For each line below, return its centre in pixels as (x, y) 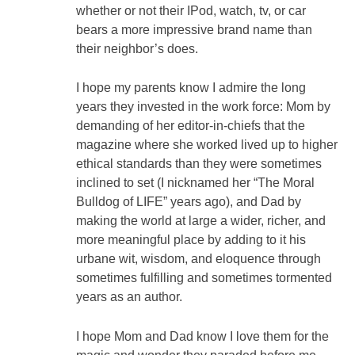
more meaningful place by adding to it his (191, 240)
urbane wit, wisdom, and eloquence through (198, 259)
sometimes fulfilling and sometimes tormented (204, 278)
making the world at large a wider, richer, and (201, 221)
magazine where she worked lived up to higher (207, 145)
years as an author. (129, 297)
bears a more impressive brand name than (194, 29)
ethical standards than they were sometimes (199, 164)
